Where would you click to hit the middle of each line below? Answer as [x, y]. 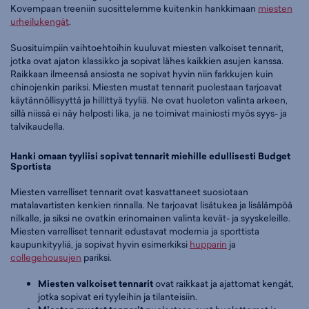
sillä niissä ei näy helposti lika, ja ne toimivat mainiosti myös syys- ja [149, 113]
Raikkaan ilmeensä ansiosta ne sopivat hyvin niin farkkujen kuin [142, 74]
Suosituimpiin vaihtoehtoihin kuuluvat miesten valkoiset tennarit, [147, 48]
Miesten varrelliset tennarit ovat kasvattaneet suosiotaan [129, 191]
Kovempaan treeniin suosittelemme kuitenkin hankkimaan [134, 8]
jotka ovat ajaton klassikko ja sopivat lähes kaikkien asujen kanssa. [147, 61]
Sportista [31, 167]
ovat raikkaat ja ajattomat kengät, [223, 284]
